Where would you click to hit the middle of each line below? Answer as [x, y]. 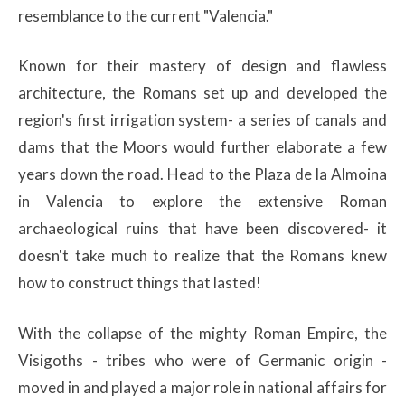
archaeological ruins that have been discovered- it [202, 229]
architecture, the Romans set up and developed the [202, 93]
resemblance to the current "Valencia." [146, 15]
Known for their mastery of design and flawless [202, 66]
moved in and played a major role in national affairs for [202, 387]
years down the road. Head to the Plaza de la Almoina [202, 174]
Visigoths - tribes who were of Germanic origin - [202, 360]
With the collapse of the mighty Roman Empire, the [202, 333]
